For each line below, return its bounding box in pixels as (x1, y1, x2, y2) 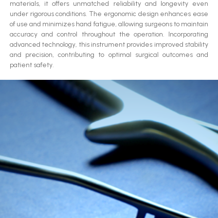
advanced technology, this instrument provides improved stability (10, 40, 208, 49)
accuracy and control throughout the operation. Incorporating (10, 30, 208, 38)
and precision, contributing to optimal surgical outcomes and (10, 50, 208, 59)
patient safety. (10, 60, 54, 69)
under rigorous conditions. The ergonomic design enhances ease (10, 9, 208, 18)
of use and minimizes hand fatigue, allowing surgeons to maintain (10, 19, 208, 28)
